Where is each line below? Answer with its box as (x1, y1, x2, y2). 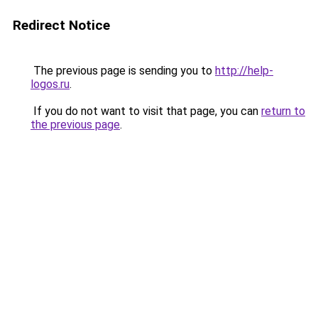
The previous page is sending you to (31, 64, 215, 77)
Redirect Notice (13, 17, 110, 33)
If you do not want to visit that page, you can (31, 104, 261, 118)
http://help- (215, 64, 273, 77)
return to (261, 104, 305, 118)
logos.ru (31, 77, 70, 91)
